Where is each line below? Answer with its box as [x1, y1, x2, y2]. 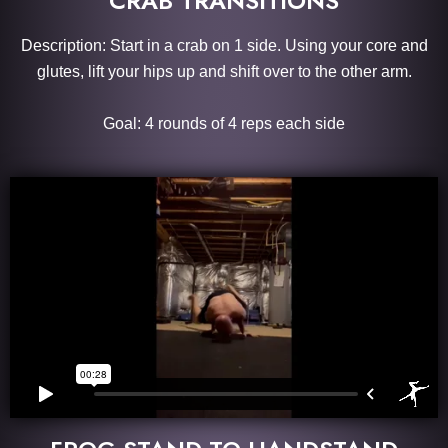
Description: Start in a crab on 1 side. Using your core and [20, 37, 428, 55]
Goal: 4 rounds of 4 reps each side [103, 115, 345, 133]
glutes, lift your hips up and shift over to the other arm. [36, 63, 412, 81]
